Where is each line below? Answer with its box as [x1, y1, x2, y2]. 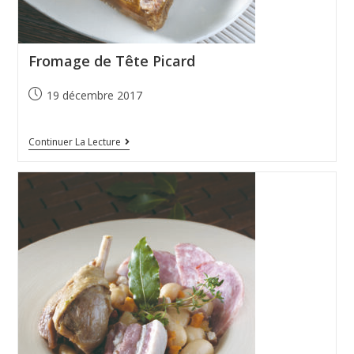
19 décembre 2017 [46, 88, 142, 104]
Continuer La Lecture [28, 135, 121, 149]
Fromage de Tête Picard [28, 51, 195, 71]
